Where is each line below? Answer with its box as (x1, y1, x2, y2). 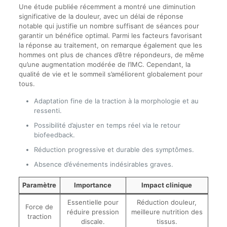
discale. (81, 217, 105, 225)
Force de (25, 203, 54, 211)
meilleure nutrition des (131, 208, 203, 216)
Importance (74, 181, 112, 189)
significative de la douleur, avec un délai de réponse (18, 12, 183, 20)
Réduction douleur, (137, 198, 197, 206)
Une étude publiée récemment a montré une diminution (18, 3, 196, 11)
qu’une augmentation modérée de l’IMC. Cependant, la (18, 60, 191, 68)
